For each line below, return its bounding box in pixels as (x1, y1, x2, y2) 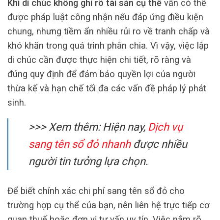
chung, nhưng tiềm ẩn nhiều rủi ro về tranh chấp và (7, 26, 210, 36)
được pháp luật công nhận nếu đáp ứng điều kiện (7, 11, 203, 22)
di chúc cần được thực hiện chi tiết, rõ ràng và (7, 54, 191, 65)
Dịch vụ (148, 120, 183, 133)
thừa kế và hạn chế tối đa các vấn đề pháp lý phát (7, 82, 206, 93)
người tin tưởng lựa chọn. (28, 155, 149, 167)
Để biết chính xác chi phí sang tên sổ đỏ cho (7, 185, 185, 196)
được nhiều (131, 137, 188, 150)
